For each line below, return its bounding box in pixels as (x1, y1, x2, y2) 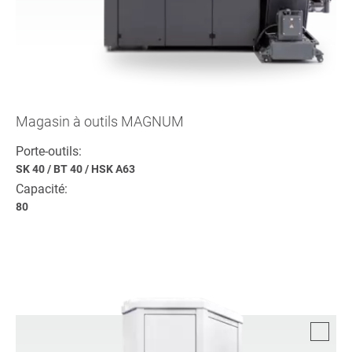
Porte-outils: (16, 143, 82, 159)
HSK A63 (91, 162, 135, 175)
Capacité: (16, 181, 68, 196)
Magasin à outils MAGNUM (16, 112, 184, 130)
